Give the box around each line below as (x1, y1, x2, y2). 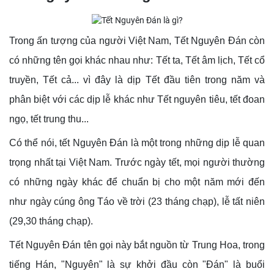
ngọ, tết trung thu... (9, 114, 89, 124)
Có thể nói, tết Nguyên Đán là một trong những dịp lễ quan (9, 138, 265, 148)
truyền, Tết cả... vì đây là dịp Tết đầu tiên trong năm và (9, 75, 265, 85)
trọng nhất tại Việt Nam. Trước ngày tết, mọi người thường (9, 157, 265, 168)
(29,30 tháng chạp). (9, 216, 93, 226)
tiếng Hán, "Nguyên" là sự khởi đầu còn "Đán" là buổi (9, 259, 265, 270)
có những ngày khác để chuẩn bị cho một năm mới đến (9, 177, 265, 187)
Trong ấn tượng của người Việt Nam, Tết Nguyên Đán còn (9, 35, 265, 46)
